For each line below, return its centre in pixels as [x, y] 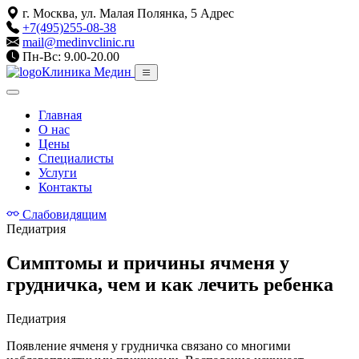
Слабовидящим [65, 214]
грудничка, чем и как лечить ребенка [170, 284]
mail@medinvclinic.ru [79, 42]
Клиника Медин [87, 72]
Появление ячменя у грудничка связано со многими [149, 345]
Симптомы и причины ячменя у [148, 262]
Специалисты [76, 158]
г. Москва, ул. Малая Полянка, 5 [110, 13]
